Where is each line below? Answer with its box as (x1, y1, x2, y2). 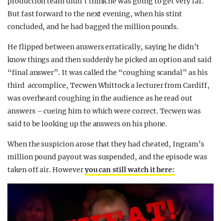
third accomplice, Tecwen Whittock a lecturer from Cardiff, (7, 81, 210, 90)
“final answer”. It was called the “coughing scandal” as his (7, 68, 208, 77)
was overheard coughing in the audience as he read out (7, 94, 193, 103)
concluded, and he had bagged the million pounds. (7, 22, 179, 31)
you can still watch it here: (84, 165, 175, 174)
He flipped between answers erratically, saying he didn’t (7, 42, 199, 51)
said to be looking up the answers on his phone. (7, 119, 168, 128)
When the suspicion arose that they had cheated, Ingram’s (7, 140, 204, 148)
